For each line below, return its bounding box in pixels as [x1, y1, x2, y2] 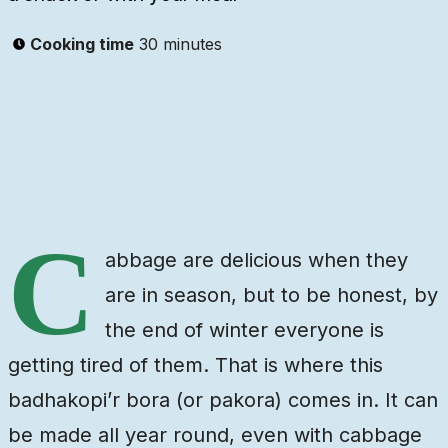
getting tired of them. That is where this [8, 353, 383, 378]
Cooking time [30, 34, 134, 55]
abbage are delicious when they [105, 248, 408, 273]
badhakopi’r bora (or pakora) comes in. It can [8, 388, 438, 413]
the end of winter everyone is [105, 318, 384, 343]
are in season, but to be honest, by [105, 283, 438, 308]
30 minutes [139, 34, 222, 55]
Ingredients [36, 128, 128, 150]
